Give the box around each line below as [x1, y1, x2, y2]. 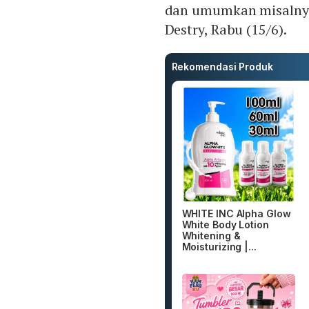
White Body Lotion [181, 218, 269, 230]
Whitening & [181, 229, 241, 241]
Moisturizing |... [181, 240, 257, 252]
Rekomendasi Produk [171, 61, 273, 73]
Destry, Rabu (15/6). [164, 20, 287, 39]
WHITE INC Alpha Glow [181, 207, 291, 219]
